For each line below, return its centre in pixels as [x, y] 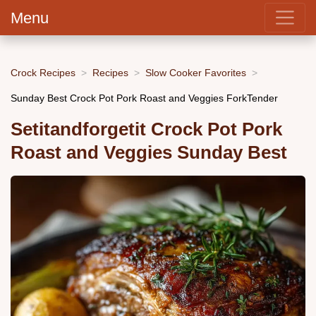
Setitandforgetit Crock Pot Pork [146, 129]
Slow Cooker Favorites [196, 72]
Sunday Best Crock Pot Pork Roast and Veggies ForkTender [144, 98]
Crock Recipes [43, 72]
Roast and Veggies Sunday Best [149, 153]
